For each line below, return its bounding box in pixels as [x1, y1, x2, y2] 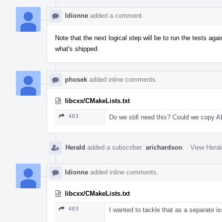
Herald [65, 143, 85, 151]
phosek [65, 75, 87, 83]
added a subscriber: [85, 143, 146, 151]
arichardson [146, 143, 182, 151]
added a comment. [88, 11, 144, 19]
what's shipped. [55, 45, 99, 53]
